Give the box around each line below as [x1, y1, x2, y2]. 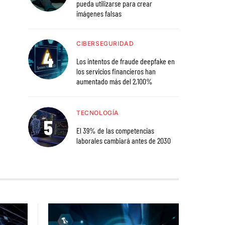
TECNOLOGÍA [76, 109, 119, 117]
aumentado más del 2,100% [76, 76, 153, 86]
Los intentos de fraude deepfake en [76, 56, 175, 66]
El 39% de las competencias [76, 126, 154, 136]
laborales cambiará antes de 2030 [76, 136, 171, 146]
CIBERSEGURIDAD [76, 40, 134, 48]
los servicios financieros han [76, 66, 156, 76]
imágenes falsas [76, 9, 122, 19]
